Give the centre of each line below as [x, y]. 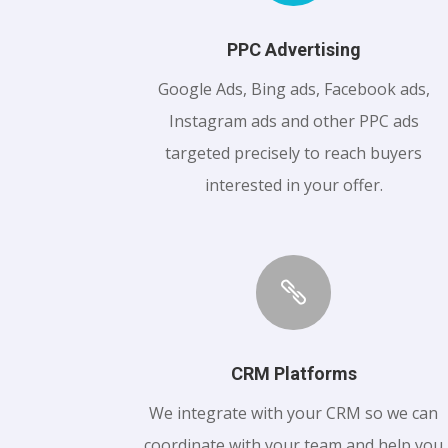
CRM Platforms [293, 374]
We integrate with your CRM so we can [294, 413]
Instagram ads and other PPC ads [293, 121]
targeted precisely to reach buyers [294, 153]
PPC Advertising [293, 50]
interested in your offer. [293, 185]
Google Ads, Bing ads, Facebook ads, [293, 89]
